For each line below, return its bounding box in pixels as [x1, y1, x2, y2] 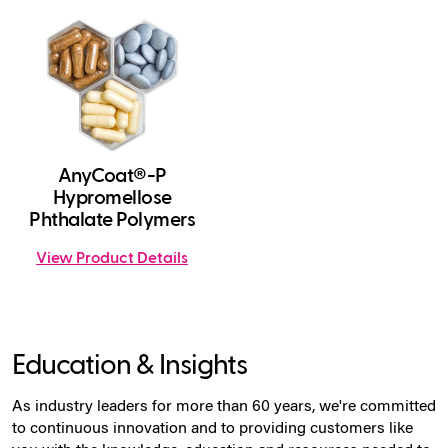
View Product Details [36, 250, 188, 267]
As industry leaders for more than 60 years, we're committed [12, 399, 436, 416]
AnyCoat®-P [57, 166, 167, 187]
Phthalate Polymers [29, 210, 195, 231]
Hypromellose [52, 188, 172, 209]
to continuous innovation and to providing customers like [12, 421, 413, 438]
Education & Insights [12, 352, 247, 380]
